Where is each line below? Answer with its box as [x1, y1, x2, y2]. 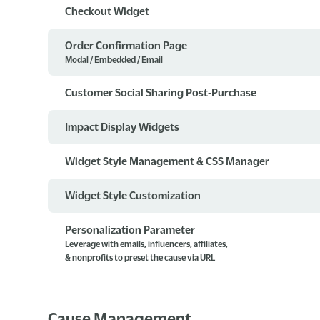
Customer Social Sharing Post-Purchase [65, 86, 257, 98]
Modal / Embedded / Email [65, 54, 164, 64]
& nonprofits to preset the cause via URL [65, 252, 216, 262]
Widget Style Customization [65, 189, 201, 201]
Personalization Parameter [65, 223, 196, 235]
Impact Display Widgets [65, 120, 180, 132]
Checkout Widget [65, 4, 150, 16]
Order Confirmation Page [65, 39, 188, 51]
